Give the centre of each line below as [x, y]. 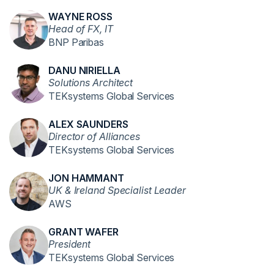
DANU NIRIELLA [84, 70]
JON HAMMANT [86, 178]
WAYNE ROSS [80, 16]
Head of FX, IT [81, 28]
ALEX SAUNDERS [88, 124]
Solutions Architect [91, 82]
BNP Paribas [76, 42]
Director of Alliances [94, 136]
